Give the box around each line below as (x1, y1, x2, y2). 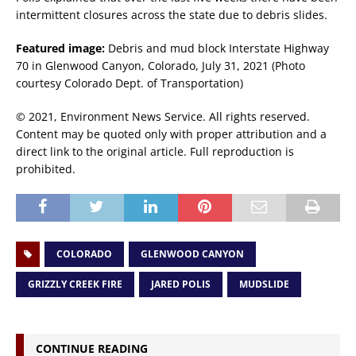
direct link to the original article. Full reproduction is (16, 143, 294, 159)
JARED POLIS (151, 277, 211, 291)
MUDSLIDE (239, 277, 289, 291)
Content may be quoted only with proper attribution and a (16, 126, 327, 141)
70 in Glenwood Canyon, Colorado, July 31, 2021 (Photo (16, 57, 305, 73)
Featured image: (16, 40, 108, 56)
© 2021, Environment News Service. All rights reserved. (16, 108, 310, 124)
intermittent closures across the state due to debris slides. (16, 6, 327, 22)
